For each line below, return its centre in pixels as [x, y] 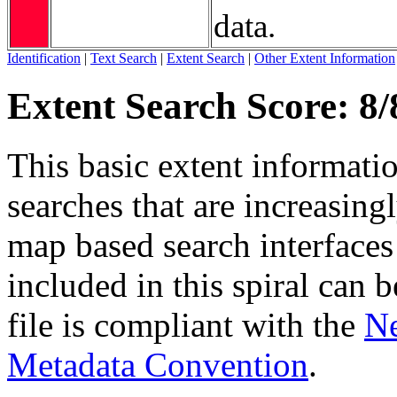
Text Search [124, 58]
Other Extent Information [325, 58]
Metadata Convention [158, 364]
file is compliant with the [186, 324]
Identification [44, 58]
